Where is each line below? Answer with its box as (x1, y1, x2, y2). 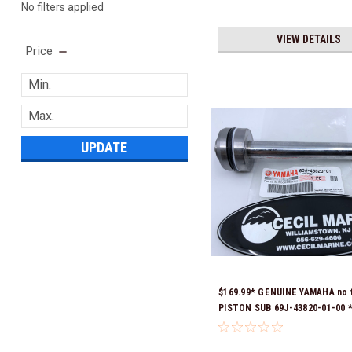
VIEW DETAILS (277, 33, 342, 46)
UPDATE (81, 138, 128, 156)
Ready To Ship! (218, 318, 283, 330)
